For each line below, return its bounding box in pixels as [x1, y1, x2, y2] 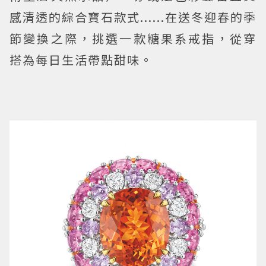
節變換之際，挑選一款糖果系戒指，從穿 [9, 29, 256, 47]
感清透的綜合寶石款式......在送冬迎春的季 [9, 8, 256, 26]
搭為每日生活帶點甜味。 [9, 50, 153, 68]
